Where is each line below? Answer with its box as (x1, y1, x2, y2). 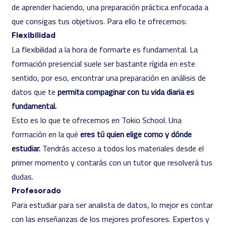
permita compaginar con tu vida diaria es (58, 86, 194, 97)
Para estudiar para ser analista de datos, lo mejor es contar (12, 199, 213, 210)
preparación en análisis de (120, 72, 206, 83)
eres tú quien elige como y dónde (78, 129, 192, 140)
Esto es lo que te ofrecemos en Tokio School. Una (12, 115, 182, 126)
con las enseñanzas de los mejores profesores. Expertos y (12, 213, 209, 224)
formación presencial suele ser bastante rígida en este (12, 58, 195, 69)
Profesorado (12, 187, 61, 195)
